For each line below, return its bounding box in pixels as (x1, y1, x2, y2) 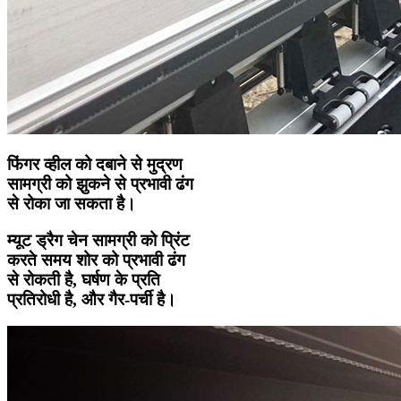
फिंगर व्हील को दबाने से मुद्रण (7, 154, 183, 174)
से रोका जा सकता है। (7, 193, 136, 213)
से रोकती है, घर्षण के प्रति (7, 269, 160, 289)
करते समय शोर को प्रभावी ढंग (7, 250, 185, 269)
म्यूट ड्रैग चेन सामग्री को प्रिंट (7, 230, 190, 250)
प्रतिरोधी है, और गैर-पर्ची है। (7, 289, 176, 309)
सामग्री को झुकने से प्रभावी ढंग (7, 174, 193, 193)
